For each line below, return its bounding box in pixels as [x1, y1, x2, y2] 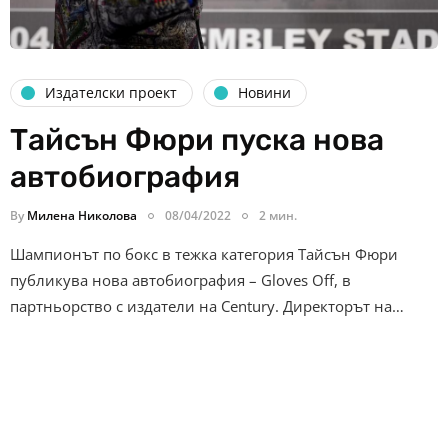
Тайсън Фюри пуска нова [10, 121, 384, 158]
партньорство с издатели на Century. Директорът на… [10, 295, 404, 316]
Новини [238, 83, 291, 103]
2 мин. [259, 206, 297, 224]
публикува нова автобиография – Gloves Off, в [10, 269, 351, 290]
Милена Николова [27, 206, 137, 224]
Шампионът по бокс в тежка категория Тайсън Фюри [10, 243, 398, 264]
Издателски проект [45, 83, 177, 103]
